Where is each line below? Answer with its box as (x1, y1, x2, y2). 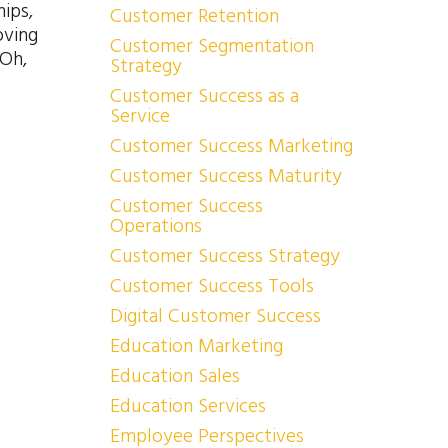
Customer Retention (109, 2, 279, 30)
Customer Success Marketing (109, 132, 353, 160)
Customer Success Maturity (109, 162, 342, 190)
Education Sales (109, 362, 240, 390)
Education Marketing (109, 332, 283, 360)
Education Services (109, 392, 266, 420)
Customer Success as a (109, 82, 299, 110)
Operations (109, 212, 202, 240)
